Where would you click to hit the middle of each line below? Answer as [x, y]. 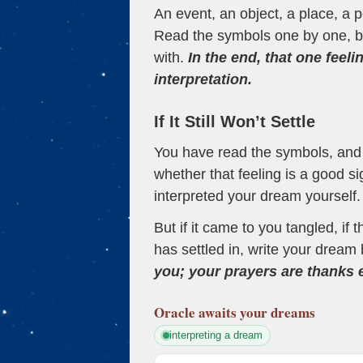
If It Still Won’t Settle [235, 121]
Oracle [175, 312]
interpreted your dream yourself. [257, 196]
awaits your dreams [257, 312]
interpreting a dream [216, 335]
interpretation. [203, 79]
